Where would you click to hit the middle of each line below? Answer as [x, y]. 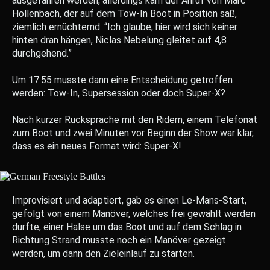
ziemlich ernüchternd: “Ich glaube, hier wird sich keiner [125, 27]
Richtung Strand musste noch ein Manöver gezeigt [119, 240]
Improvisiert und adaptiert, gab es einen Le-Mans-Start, [129, 200]
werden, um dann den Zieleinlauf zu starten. [103, 253]
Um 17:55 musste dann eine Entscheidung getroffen [122, 80]
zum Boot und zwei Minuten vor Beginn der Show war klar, [133, 133]
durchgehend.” [42, 53]
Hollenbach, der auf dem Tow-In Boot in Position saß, [124, 14]
